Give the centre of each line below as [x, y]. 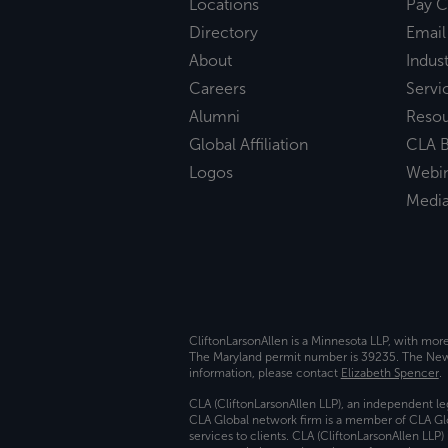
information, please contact [264, 373]
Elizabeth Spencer [389, 373]
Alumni [214, 117]
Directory [223, 33]
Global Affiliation [248, 145]
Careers [217, 89]
